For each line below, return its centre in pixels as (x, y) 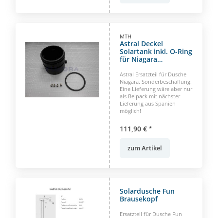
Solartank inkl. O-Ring (156, 51)
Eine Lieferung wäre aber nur (156, 89)
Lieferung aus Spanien (148, 103)
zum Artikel (145, 148)
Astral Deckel (141, 43)
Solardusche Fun (147, 191)
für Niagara (138, 59)
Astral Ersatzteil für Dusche (153, 74)
